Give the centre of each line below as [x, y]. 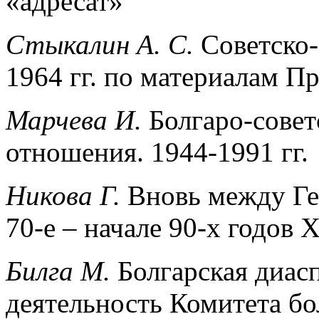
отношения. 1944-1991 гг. [157, 152]
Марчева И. [77, 120]
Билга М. [62, 271]
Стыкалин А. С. [103, 44]
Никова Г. [67, 195]
